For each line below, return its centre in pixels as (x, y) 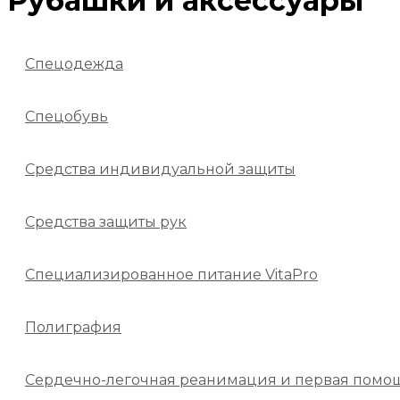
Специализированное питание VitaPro (171, 274)
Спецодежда (74, 63)
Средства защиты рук (106, 221)
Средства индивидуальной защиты (160, 169)
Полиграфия (73, 327)
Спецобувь (67, 116)
